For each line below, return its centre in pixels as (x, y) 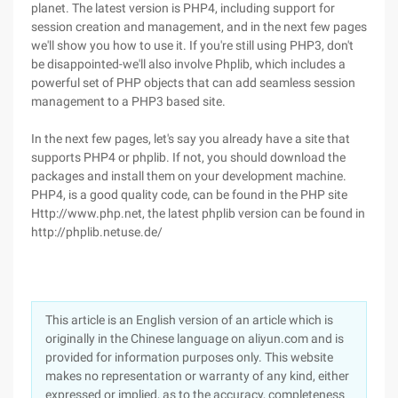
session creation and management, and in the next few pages (199, 27)
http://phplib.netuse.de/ (97, 232)
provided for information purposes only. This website (189, 357)
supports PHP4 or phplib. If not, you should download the (188, 157)
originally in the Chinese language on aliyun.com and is (195, 338)
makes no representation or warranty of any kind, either (197, 376)
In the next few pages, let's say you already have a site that (191, 139)
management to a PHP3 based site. (128, 101)
